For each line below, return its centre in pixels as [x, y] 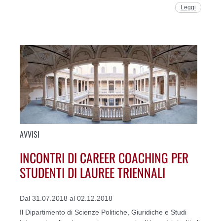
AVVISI [30, 134]
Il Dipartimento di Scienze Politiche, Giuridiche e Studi [103, 212]
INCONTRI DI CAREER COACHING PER [104, 157]
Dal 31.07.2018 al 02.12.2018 [66, 198]
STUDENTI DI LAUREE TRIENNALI [92, 172]
